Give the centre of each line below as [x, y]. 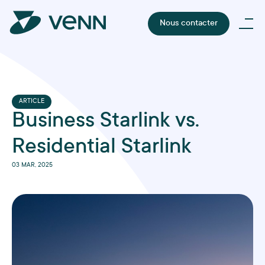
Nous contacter [189, 24]
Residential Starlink [101, 148]
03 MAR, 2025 [32, 166]
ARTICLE [32, 102]
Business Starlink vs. [106, 122]
